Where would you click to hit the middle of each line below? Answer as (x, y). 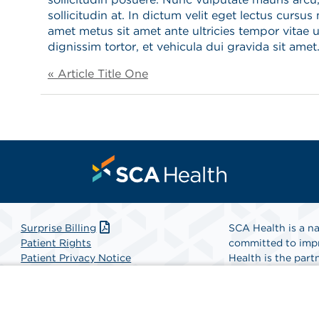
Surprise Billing (59, 228)
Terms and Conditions (75, 302)
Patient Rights (56, 242)
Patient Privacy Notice (76, 257)
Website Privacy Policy (77, 287)
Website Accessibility (74, 272)
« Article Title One (98, 73)
